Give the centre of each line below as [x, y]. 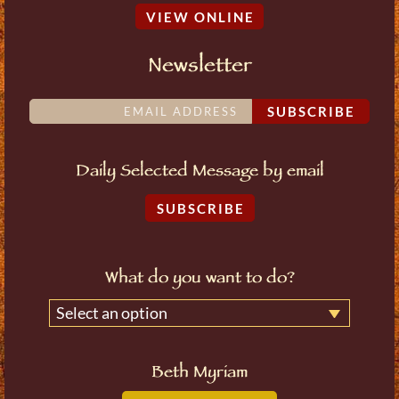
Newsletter [199, 67]
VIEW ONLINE [200, 16]
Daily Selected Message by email [199, 172]
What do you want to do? [199, 279]
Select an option [112, 312]
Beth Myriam [199, 374]
